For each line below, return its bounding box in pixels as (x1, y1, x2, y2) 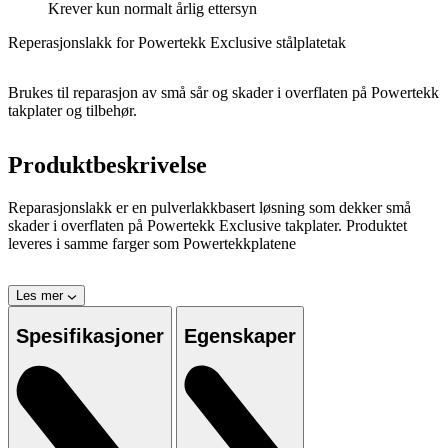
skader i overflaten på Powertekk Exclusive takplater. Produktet (8, 216, 407, 234)
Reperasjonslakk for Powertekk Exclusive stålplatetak (8, 33, 346, 51)
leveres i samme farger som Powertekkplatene (8, 234, 296, 252)
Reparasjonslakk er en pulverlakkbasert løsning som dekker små (8, 198, 411, 216)
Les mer (16, 287, 63, 303)
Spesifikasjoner (16, 325, 164, 348)
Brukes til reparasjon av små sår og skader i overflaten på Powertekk (8, 83, 439, 101)
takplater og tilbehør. (8, 101, 137, 119)
